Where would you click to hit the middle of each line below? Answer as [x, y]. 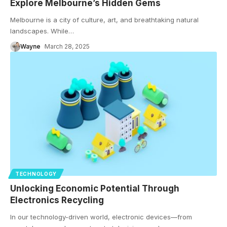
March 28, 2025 [67, 46]
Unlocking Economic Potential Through [95, 188]
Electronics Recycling [57, 200]
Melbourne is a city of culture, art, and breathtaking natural [104, 20]
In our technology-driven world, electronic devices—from [101, 217]
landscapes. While [39, 31]
